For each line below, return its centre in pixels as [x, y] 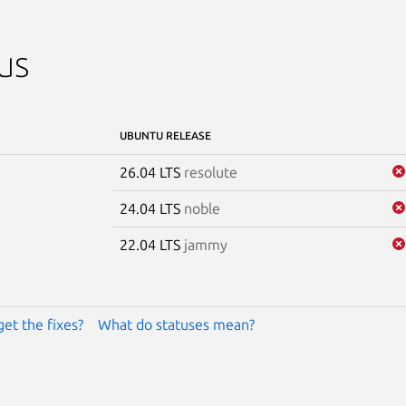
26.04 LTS [151, 172]
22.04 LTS [151, 244]
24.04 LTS [151, 208]
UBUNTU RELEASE [165, 135]
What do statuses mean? [176, 324]
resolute [210, 172]
